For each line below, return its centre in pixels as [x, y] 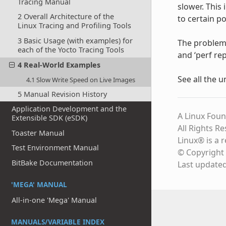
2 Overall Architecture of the [66, 17]
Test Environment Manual [55, 148]
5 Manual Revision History [62, 94]
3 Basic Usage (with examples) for [75, 40]
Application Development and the [69, 109]
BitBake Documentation [52, 163]
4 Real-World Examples [59, 65]
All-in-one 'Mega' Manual [54, 200]
